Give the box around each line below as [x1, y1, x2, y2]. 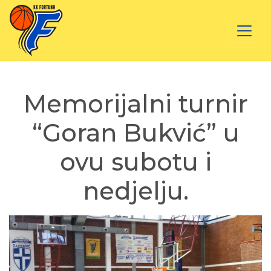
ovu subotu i [59, 147, 212, 177]
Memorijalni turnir [23, 89, 248, 119]
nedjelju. [82, 176, 189, 206]
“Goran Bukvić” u [31, 118, 240, 148]
